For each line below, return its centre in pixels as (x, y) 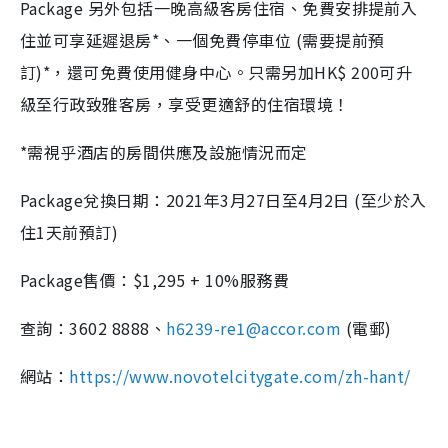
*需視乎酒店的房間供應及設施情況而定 (164, 152)
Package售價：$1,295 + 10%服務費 (154, 280)
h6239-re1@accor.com (254, 328)
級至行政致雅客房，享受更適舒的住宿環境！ (185, 104)
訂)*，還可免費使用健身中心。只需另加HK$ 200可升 (216, 72)
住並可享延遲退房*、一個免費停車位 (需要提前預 (202, 40)
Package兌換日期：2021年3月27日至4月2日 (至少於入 (223, 200)
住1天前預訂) (69, 232)
